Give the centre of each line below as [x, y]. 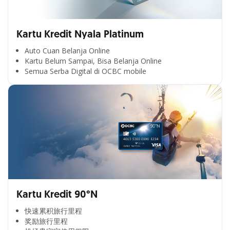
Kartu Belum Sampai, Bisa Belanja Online [93, 61]
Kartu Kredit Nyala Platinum [80, 34]
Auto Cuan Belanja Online [67, 51]
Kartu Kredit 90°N [57, 195]
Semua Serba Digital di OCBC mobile [85, 71]
